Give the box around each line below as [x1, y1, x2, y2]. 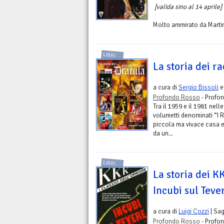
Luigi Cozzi [178, 207, 209, 216]
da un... [153, 128, 173, 137]
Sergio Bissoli [178, 82, 218, 91]
